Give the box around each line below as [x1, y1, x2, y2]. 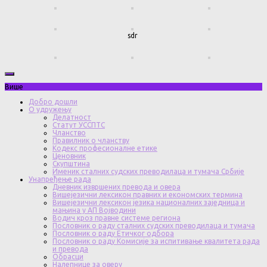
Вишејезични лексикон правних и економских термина [52, 191, 243, 199]
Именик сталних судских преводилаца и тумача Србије [52, 167, 244, 176]
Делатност [52, 113, 91, 122]
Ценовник [52, 152, 86, 160]
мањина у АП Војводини [52, 206, 136, 215]
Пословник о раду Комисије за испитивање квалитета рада [52, 237, 260, 246]
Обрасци [52, 253, 83, 261]
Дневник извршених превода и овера [52, 183, 181, 191]
